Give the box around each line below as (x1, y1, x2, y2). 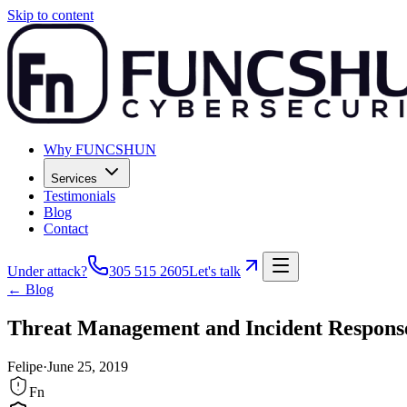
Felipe (7, 358, 43, 374)
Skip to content (7, 7, 94, 23)
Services (51, 172, 97, 185)
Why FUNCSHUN (44, 142, 156, 157)
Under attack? (7, 263, 87, 279)
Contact (44, 221, 88, 236)
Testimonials (44, 188, 115, 203)
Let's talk (189, 263, 241, 279)
